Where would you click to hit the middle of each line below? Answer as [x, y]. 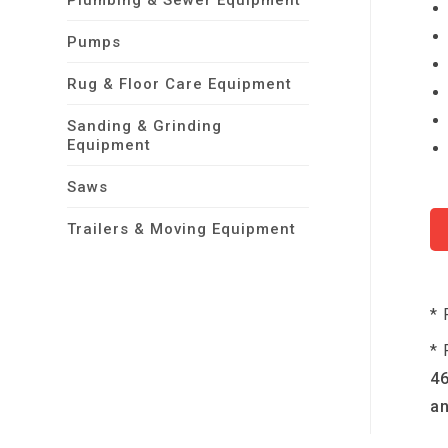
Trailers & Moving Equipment [182, 229]
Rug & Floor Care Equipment [180, 84]
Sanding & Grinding [145, 126]
